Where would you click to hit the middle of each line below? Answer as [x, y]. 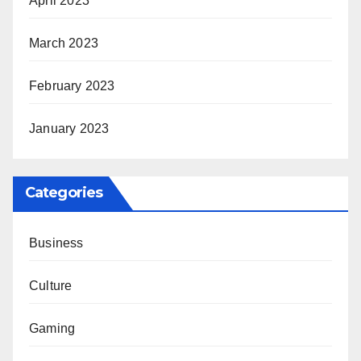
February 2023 [72, 85]
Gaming [52, 328]
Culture [51, 285]
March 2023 [64, 43]
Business [56, 243]
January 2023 [69, 128]
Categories [64, 192]
